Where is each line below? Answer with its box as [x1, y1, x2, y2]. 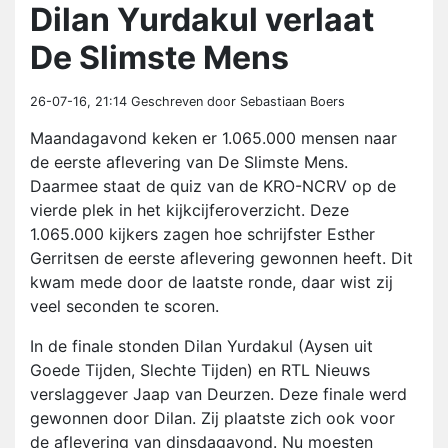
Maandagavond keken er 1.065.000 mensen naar [30, 128, 397, 149]
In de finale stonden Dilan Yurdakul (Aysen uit [30, 336, 373, 357]
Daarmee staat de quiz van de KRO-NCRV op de [30, 176, 396, 197]
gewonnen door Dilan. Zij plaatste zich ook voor [30, 408, 395, 429]
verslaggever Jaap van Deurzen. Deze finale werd [30, 384, 407, 405]
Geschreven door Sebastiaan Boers [127, 94, 345, 110]
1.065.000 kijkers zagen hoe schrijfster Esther [30, 224, 375, 245]
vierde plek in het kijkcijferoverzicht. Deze [30, 200, 349, 221]
